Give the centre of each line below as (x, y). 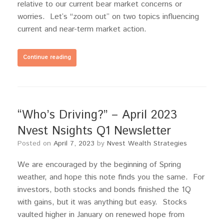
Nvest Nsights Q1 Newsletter (94, 131)
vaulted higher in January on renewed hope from (101, 215)
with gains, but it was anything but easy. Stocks (102, 202)
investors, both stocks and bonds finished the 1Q (104, 190)
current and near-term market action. (82, 29)
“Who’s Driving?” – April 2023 (97, 115)
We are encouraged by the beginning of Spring (99, 165)
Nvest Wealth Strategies (147, 144)
